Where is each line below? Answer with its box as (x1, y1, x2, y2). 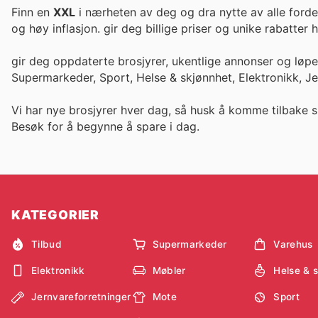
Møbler (152, 264, 186, 276)
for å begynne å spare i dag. (48, 119, 199, 134)
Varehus (273, 238, 313, 250)
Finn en (11, 4, 53, 19)
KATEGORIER (11, 207, 99, 223)
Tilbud (31, 238, 62, 250)
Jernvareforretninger (31, 291, 131, 303)
